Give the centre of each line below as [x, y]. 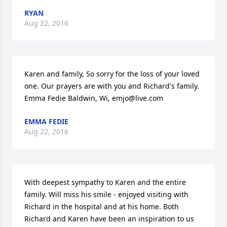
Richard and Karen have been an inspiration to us [109, 219]
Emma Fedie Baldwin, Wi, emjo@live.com [94, 98]
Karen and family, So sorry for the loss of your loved [112, 74]
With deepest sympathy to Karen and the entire [105, 182]
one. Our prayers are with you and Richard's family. [112, 86]
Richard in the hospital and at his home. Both [102, 206]
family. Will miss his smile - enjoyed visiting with [106, 194]
